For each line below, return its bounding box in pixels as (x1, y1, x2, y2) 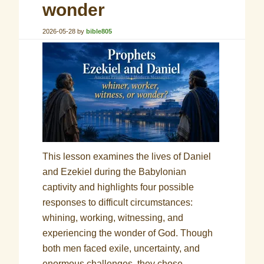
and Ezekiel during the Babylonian (42, 167, 187, 177)
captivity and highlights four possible (42, 182, 194, 192)
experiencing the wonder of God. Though (42, 228, 213, 238)
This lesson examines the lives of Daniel (42, 151, 212, 161)
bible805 (86, 28, 113, 35)
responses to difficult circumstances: (42, 197, 193, 207)
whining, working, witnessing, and (42, 213, 184, 223)
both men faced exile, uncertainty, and (42, 243, 200, 253)
